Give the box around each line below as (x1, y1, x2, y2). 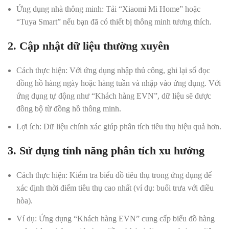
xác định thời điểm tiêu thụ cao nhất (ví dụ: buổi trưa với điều (16, 184, 214, 192)
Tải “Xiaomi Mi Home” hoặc (104, 5, 200, 13)
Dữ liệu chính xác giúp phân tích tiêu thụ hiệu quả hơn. (41, 122, 221, 131)
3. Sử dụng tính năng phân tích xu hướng (8, 144, 204, 157)
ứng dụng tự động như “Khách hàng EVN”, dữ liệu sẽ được (16, 91, 211, 100)
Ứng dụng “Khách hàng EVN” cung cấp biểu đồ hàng (37, 214, 215, 223)
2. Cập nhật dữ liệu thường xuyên (8, 39, 169, 52)
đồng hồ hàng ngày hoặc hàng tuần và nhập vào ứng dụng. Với (16, 79, 221, 87)
